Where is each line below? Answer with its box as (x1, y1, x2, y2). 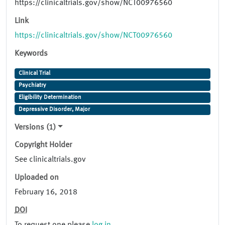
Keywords (15, 50, 48, 58)
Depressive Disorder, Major (18, 106, 90, 113)
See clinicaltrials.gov (15, 156, 86, 164)
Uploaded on (15, 174, 59, 182)
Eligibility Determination (18, 94, 81, 101)
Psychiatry (18, 82, 46, 89)
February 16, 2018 (15, 188, 77, 197)
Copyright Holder (15, 141, 72, 150)
